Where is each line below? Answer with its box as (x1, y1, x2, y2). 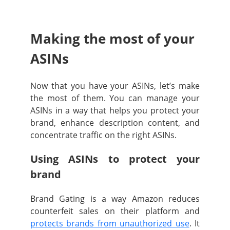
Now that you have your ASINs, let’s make (30, 80, 200, 92)
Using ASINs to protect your (30, 152, 200, 166)
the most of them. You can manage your (30, 92, 200, 104)
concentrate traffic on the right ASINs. (30, 129, 177, 141)
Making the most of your (30, 29, 195, 48)
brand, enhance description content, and (30, 117, 200, 129)
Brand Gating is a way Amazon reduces (30, 193, 200, 205)
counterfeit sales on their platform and (30, 205, 200, 217)
